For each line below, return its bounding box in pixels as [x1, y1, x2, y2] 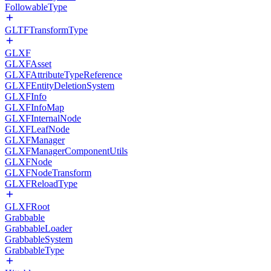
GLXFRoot [5, 201, 50, 212]
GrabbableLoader [5, 223, 72, 233]
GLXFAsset [5, 59, 51, 69]
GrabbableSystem [5, 234, 73, 244]
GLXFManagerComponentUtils [5, 146, 128, 156]
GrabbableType [5, 245, 64, 255]
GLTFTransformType [5, 25, 88, 35]
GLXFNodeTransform [5, 168, 91, 178]
